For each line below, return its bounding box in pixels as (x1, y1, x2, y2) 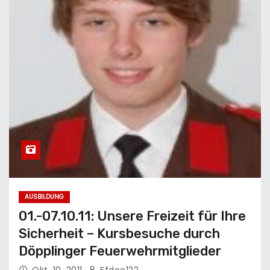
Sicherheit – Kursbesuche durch (19, 225, 220, 242)
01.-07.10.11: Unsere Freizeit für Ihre (19, 207, 246, 224)
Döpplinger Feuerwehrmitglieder (19, 242, 221, 259)
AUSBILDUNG (25, 192, 64, 201)
